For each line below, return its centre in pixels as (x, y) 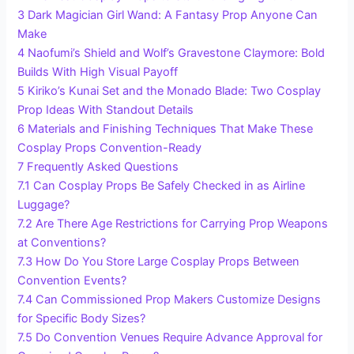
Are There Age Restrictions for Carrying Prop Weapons (182, 224)
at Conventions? (62, 243)
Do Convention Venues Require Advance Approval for (179, 338)
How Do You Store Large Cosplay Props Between (168, 262)
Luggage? (44, 205)
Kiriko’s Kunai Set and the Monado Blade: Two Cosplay (175, 91)
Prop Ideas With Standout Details (106, 110)
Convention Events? (72, 281)
